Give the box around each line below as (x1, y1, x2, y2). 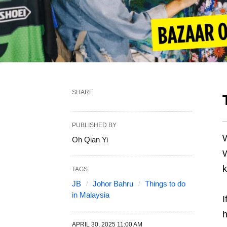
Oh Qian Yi (72, 135, 108, 144)
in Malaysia (72, 191, 109, 200)
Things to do (145, 179, 185, 188)
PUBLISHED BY (72, 122, 117, 129)
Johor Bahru (93, 179, 133, 188)
